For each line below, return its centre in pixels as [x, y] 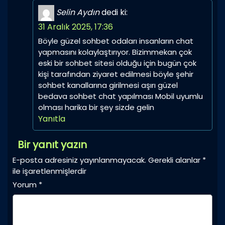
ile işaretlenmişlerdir [49, 171]
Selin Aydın [78, 13]
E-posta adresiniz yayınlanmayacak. [79, 160]
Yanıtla [52, 119]
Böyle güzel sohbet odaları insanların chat [116, 41]
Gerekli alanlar [175, 160]
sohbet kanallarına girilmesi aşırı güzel [108, 85]
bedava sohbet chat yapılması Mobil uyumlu [121, 96]
